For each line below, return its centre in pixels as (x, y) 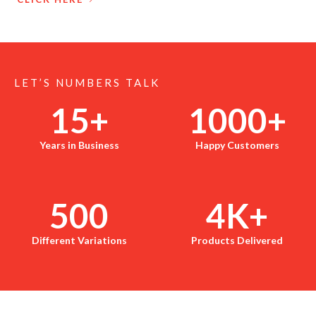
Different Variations (79, 240)
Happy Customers (237, 145)
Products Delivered (237, 240)
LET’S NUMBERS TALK (87, 83)
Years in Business (79, 145)
